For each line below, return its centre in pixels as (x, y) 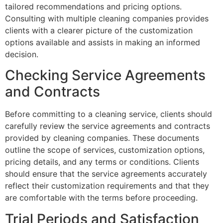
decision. (22, 55)
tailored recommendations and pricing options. (93, 7)
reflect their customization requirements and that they (107, 186)
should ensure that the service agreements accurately (106, 174)
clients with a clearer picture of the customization (99, 31)
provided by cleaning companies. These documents (102, 138)
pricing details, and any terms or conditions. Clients (102, 162)
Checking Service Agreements (105, 75)
